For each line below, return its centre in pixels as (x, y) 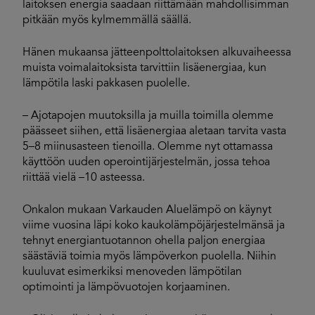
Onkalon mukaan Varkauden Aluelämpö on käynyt (147, 210)
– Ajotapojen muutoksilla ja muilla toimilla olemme (148, 116)
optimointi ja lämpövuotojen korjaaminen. (126, 288)
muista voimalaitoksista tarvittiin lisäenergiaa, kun (144, 68)
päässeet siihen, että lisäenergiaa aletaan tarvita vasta (154, 131)
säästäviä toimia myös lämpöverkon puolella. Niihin (149, 257)
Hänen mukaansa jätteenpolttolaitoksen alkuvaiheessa (157, 53)
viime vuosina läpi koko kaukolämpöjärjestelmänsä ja (154, 226)
